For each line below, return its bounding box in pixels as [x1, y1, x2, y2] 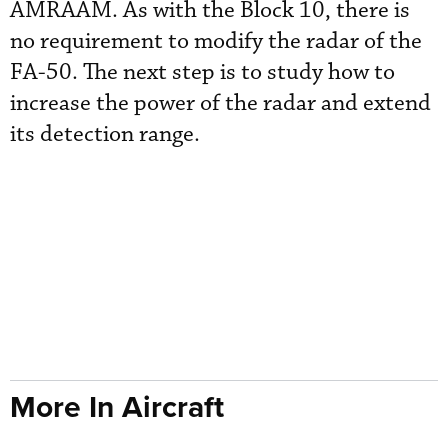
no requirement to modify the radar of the [10, 26, 422, 56]
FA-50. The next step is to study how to [10, 57, 395, 87]
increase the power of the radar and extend [10, 88, 431, 118]
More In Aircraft [10, 384, 224, 428]
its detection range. [10, 119, 200, 149]
